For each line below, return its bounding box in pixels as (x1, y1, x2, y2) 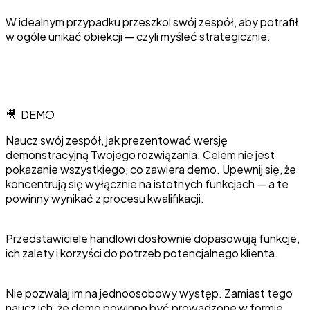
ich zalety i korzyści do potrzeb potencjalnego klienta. (6, 245, 278, 260)
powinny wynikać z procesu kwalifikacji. (6, 190, 204, 206)
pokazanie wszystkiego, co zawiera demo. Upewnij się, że (6, 161, 296, 176)
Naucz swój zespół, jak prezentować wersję (6, 132, 228, 147)
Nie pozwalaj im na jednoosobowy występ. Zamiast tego (6, 285, 293, 300)
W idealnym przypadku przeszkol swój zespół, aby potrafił (6, 14, 298, 29)
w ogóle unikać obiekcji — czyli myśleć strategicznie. (6, 28, 271, 44)
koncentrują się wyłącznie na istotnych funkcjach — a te (6, 176, 289, 191)
